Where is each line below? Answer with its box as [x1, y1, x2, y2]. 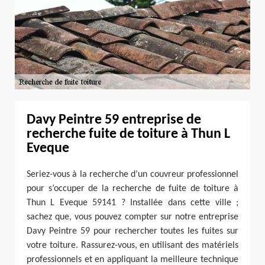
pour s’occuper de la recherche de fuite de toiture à [27, 183, 238, 193]
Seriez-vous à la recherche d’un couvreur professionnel [27, 169, 238, 179]
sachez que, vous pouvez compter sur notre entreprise [27, 212, 238, 222]
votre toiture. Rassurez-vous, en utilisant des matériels [27, 240, 238, 250]
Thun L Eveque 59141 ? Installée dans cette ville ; [27, 198, 238, 208]
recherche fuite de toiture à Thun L [27, 127, 230, 141]
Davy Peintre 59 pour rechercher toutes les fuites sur [27, 226, 238, 236]
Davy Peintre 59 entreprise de [27, 112, 201, 127]
